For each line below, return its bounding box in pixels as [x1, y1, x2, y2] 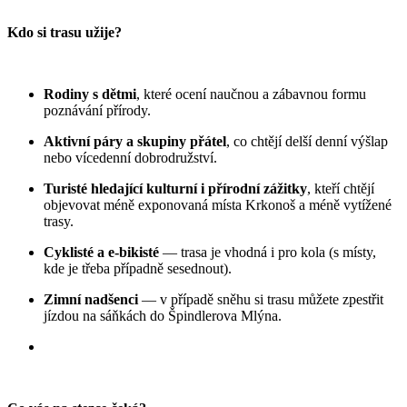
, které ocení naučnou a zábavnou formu [136, 85, 366, 102]
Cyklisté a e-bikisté [44, 243, 159, 260]
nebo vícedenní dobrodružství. [44, 149, 217, 165]
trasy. [44, 213, 74, 229]
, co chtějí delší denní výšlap [226, 133, 388, 149]
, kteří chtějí [307, 180, 374, 196]
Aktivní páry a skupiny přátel [44, 133, 226, 149]
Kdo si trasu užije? [7, 24, 122, 40]
